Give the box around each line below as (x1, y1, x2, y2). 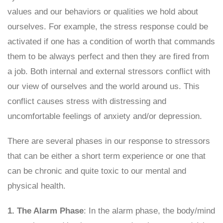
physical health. (7, 181, 66, 191)
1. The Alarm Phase (7, 206, 84, 216)
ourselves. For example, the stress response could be (7, 22, 208, 31)
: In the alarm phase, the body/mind (84, 206, 215, 216)
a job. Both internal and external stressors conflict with (7, 67, 210, 76)
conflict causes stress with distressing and (7, 97, 166, 106)
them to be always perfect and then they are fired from (7, 52, 209, 61)
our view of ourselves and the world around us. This (7, 82, 200, 91)
